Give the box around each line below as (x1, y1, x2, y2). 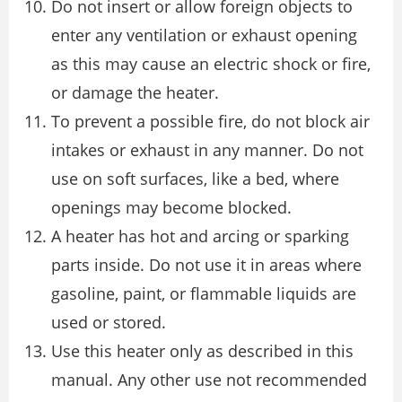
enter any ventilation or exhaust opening (51, 24, 357, 47)
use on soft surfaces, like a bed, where (51, 168, 339, 190)
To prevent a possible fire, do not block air (51, 110, 370, 133)
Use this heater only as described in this (51, 340, 354, 363)
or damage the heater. (51, 82, 219, 104)
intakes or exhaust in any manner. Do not (51, 139, 363, 162)
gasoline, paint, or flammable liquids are (51, 283, 356, 305)
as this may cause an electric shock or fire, (51, 53, 371, 75)
